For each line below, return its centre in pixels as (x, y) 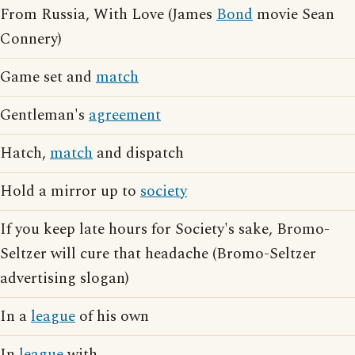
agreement (125, 115)
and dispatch (138, 153)
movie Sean (294, 15)
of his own (112, 317)
